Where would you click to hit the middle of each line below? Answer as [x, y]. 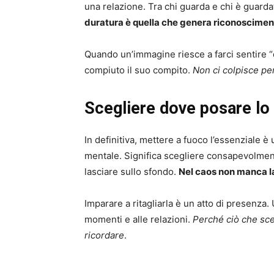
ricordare [104, 235]
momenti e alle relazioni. [139, 220]
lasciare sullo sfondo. [131, 172]
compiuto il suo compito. [139, 70]
